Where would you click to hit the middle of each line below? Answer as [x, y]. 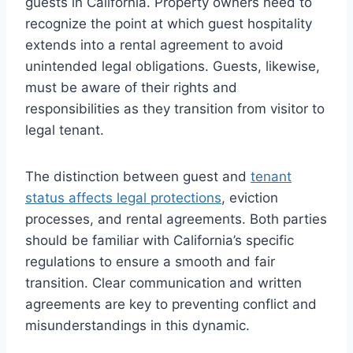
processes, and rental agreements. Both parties [176, 219]
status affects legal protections [123, 198]
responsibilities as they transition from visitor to [175, 109]
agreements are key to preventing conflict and [171, 305]
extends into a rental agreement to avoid [154, 45]
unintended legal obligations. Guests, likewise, [173, 67]
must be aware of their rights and [131, 88]
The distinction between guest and [138, 177]
